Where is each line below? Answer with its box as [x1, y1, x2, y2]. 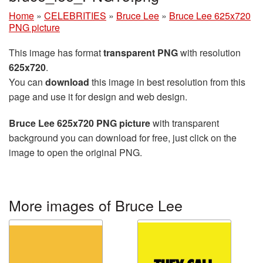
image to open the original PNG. [9, 146, 142, 160]
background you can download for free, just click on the [9, 131, 237, 145]
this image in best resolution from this [89, 75, 245, 89]
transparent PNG [103, 46, 178, 60]
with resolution [178, 46, 241, 60]
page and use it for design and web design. [9, 90, 187, 104]
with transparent [150, 116, 219, 130]
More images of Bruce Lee [9, 194, 183, 216]
